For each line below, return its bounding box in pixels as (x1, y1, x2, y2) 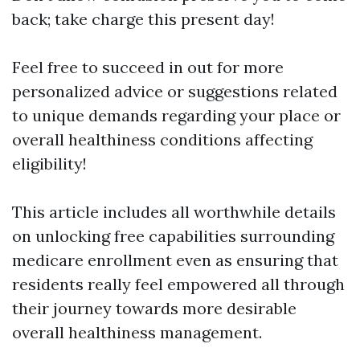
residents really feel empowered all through (12, 274, 345, 294)
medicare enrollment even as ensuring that (12, 250, 338, 270)
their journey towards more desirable (12, 298, 297, 318)
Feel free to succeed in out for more (12, 57, 284, 77)
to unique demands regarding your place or (12, 105, 341, 125)
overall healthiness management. (12, 322, 262, 342)
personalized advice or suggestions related (12, 81, 337, 101)
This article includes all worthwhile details (12, 202, 336, 222)
